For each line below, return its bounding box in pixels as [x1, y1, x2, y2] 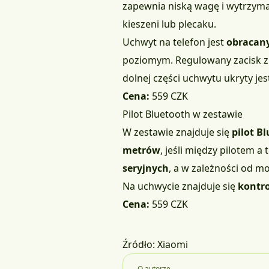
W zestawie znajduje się [122, 125, 232, 139]
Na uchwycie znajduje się [122, 180, 238, 193]
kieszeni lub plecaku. [122, 17, 216, 31]
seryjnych [122, 162, 169, 175]
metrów [122, 144, 160, 157]
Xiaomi [157, 238, 188, 252]
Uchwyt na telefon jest [122, 35, 226, 49]
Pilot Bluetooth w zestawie [122, 107, 243, 121]
